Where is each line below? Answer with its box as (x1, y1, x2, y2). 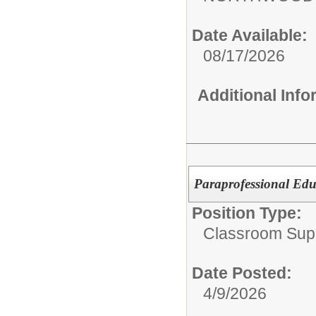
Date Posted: (192, 263, 292, 282)
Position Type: (192, 203, 302, 222)
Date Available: (192, 26, 308, 44)
